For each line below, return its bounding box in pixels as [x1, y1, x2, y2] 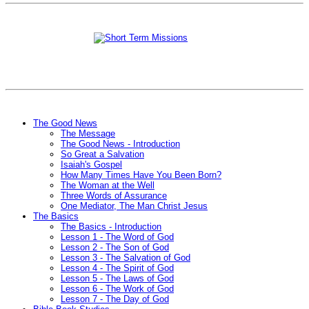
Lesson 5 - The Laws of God [61, 273, 174, 284]
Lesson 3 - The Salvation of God [61, 252, 190, 263]
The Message [61, 128, 115, 139]
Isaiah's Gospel [61, 159, 122, 170]
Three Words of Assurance [61, 190, 167, 201]
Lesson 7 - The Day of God [61, 294, 169, 305]
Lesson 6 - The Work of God [61, 283, 174, 295]
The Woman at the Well [61, 180, 154, 191]
